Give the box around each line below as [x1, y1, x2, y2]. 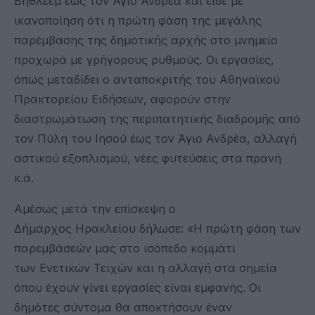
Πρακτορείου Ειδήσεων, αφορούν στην [14, 91, 231, 106]
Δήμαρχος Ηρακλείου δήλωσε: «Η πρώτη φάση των [14, 221, 301, 236]
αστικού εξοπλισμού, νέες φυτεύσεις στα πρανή [14, 150, 281, 165]
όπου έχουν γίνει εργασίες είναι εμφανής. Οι [14, 280, 261, 295]
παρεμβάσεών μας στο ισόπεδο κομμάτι [14, 240, 236, 255]
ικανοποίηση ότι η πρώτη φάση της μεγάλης [14, 13, 262, 27]
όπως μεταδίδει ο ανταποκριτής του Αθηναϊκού [14, 72, 280, 86]
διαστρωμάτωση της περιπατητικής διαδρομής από [14, 111, 300, 126]
